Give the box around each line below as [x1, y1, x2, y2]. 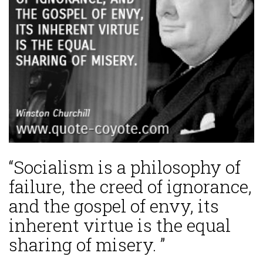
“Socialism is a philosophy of [9, 156, 241, 179]
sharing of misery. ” [9, 233, 165, 257]
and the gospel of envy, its [9, 194, 219, 218]
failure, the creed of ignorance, [9, 175, 252, 198]
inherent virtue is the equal [9, 214, 231, 237]
